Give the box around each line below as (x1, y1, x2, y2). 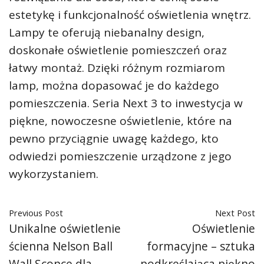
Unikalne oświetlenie (9, 220, 121, 236)
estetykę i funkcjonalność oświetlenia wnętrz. (9, 7, 251, 22)
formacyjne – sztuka (147, 238, 255, 254)
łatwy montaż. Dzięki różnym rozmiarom (9, 60, 225, 75)
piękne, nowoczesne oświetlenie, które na (9, 113, 232, 128)
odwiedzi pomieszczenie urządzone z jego (9, 148, 232, 164)
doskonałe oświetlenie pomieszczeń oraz (9, 42, 227, 58)
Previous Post (9, 207, 63, 219)
